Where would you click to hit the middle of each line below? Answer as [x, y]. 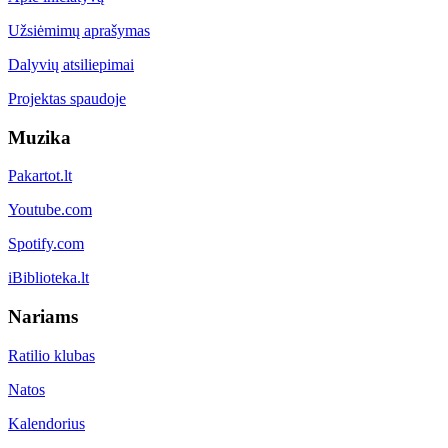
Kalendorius [46, 423]
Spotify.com [46, 244]
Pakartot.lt [40, 176]
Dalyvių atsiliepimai [71, 65]
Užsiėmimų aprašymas [79, 31]
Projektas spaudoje [67, 99]
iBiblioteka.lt [48, 278]
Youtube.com [50, 210]
